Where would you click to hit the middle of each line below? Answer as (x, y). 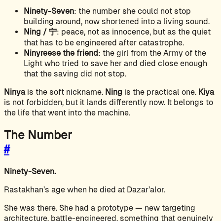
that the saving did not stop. (75, 74)
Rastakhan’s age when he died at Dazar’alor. (85, 189)
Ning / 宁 (40, 32)
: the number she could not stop (132, 11)
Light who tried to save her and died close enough (115, 63)
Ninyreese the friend (61, 53)
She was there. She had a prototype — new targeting (100, 208)
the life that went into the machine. (67, 112)
